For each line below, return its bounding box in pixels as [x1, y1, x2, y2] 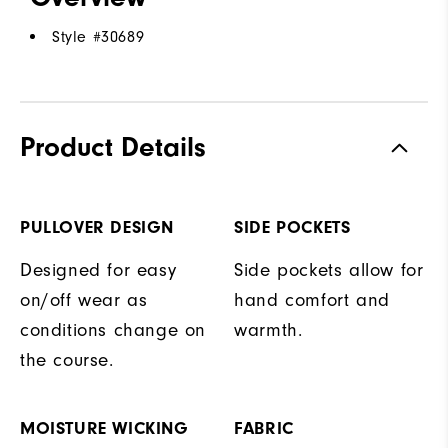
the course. [20, 348, 114, 371]
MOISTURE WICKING [20, 417, 189, 439]
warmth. [234, 318, 303, 341]
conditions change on [20, 318, 207, 341]
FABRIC [234, 417, 294, 439]
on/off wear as [20, 288, 148, 311]
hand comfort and [234, 288, 390, 311]
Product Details [20, 130, 206, 163]
